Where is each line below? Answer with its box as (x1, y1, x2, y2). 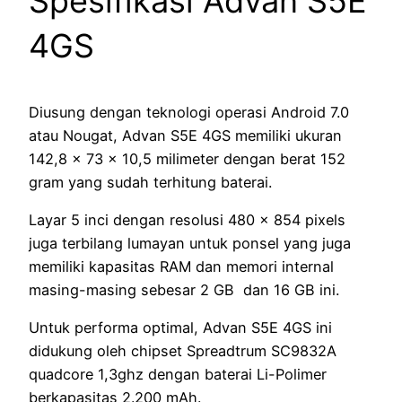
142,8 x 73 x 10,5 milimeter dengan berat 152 (29, 149, 345, 168)
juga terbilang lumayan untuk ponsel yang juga (29, 234, 351, 253)
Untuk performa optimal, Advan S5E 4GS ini (29, 319, 332, 337)
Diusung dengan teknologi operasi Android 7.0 (29, 102, 349, 121)
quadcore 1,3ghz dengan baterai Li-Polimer (29, 365, 327, 384)
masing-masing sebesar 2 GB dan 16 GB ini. (29, 281, 339, 300)
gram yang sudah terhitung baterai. (29, 172, 272, 191)
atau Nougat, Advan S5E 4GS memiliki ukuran (29, 126, 342, 144)
